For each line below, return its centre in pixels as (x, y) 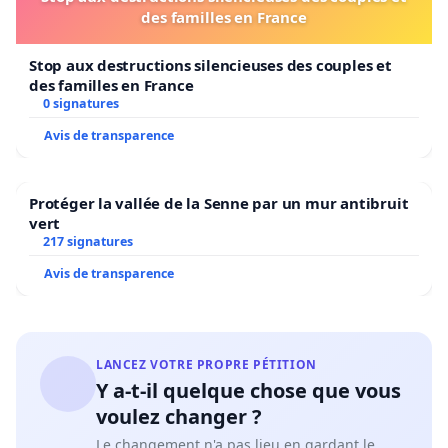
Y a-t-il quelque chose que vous (248, 391)
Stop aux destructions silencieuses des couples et (210, 65)
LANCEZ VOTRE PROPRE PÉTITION (206, 365)
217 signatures (87, 242)
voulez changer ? (179, 417)
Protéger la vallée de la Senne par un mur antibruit (219, 203)
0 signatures (80, 104)
